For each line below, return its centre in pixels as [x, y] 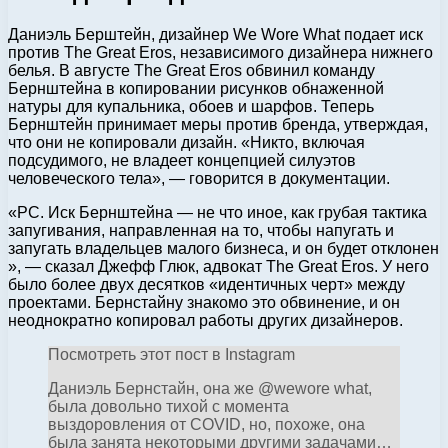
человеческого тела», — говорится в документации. [199, 178]
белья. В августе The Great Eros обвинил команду [191, 70]
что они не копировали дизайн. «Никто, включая [186, 142]
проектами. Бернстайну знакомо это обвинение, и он [204, 302]
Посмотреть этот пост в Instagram [171, 354]
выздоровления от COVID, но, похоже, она [206, 424]
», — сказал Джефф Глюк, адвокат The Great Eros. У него [218, 266]
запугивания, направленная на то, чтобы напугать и [201, 230]
